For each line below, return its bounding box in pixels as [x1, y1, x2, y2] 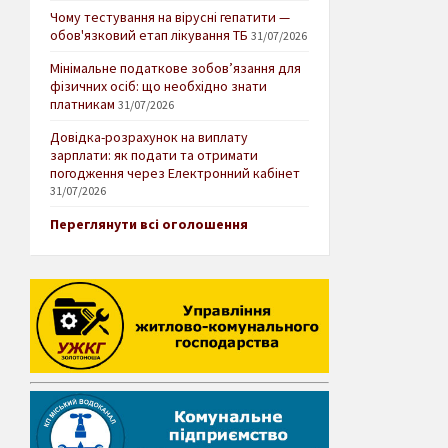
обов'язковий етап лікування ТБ [50, 26, 248, 45]
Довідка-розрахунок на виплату [50, 128, 248, 147]
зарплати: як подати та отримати [50, 146, 258, 165]
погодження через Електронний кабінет [50, 164, 300, 183]
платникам [50, 95, 115, 114]
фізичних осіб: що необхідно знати [50, 77, 267, 96]
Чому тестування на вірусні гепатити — [50, 8, 290, 27]
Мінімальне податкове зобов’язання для [50, 59, 301, 78]
